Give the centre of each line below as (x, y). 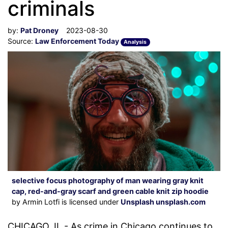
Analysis (135, 42)
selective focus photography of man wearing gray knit (108, 181)
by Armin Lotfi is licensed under (66, 202)
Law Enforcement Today (78, 41)
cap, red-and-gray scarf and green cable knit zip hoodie (110, 191)
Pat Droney (39, 30)
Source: (21, 41)
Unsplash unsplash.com (163, 202)
